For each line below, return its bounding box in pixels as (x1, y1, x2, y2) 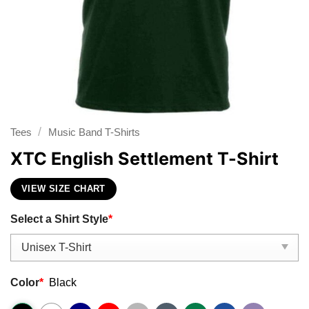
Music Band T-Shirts (48, 126, 140, 139)
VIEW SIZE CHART (21, 184, 106, 195)
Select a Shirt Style (10, 212, 108, 226)
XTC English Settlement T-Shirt (10, 148, 279, 169)
